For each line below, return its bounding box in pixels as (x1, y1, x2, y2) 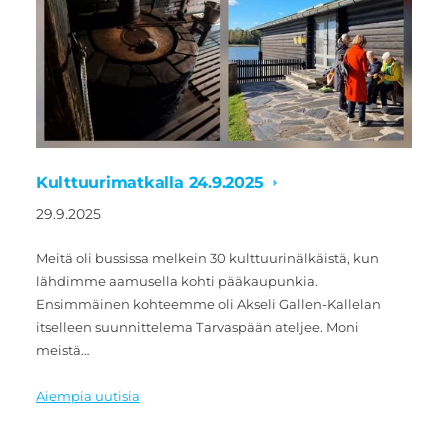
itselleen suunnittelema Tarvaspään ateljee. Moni (35, 319, 359, 336)
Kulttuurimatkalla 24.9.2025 (35, 173, 269, 193)
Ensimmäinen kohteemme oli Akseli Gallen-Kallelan (35, 296, 381, 313)
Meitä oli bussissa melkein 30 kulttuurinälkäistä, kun (35, 250, 379, 267)
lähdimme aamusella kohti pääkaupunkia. (35, 273, 318, 290)
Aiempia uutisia (35, 387, 140, 404)
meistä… (35, 342, 89, 359)
